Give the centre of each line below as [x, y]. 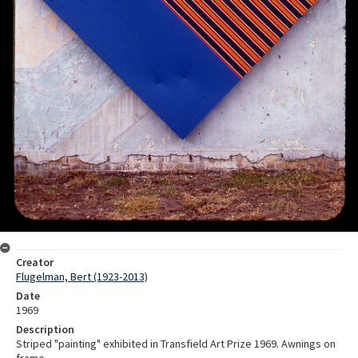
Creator [35, 262]
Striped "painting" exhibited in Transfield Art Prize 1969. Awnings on [176, 343]
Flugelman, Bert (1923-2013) [82, 276]
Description [45, 329]
